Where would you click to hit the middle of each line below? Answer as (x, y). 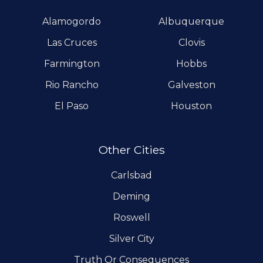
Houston (191, 106)
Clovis (191, 42)
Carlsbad (131, 175)
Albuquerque (191, 21)
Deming (131, 196)
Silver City (131, 238)
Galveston (191, 85)
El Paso (72, 106)
